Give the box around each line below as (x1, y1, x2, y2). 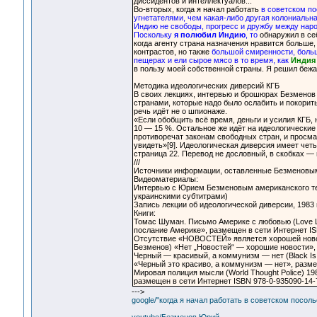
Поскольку (133, 30, 174, 40)
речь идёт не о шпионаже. (133, 107, 227, 116)
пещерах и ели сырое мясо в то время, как (133, 56, 291, 65)
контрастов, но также (133, 47, 212, 57)
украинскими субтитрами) (133, 192, 228, 201)
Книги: (133, 209, 156, 218)
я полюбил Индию (173, 30, 246, 40)
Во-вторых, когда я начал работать (133, 5, 261, 14)
